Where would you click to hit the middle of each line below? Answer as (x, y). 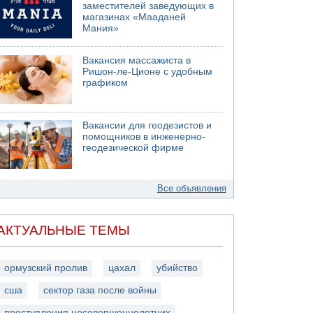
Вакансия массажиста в (137, 60)
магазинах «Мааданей (134, 17)
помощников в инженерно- (144, 137)
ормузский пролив (46, 268)
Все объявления (191, 188)
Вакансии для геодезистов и (147, 125)
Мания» (101, 28)
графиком (105, 82)
